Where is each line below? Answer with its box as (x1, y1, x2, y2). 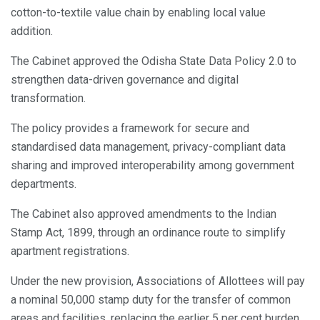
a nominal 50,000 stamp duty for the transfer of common (11, 292, 291, 306)
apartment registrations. (11, 244, 129, 258)
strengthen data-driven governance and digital (11, 72, 239, 86)
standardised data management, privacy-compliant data (11, 139, 286, 154)
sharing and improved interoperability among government (11, 158, 294, 172)
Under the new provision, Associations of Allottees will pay (11, 274, 305, 288)
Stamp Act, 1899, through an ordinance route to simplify (11, 225, 286, 239)
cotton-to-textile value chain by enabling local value (11, 5, 266, 19)
